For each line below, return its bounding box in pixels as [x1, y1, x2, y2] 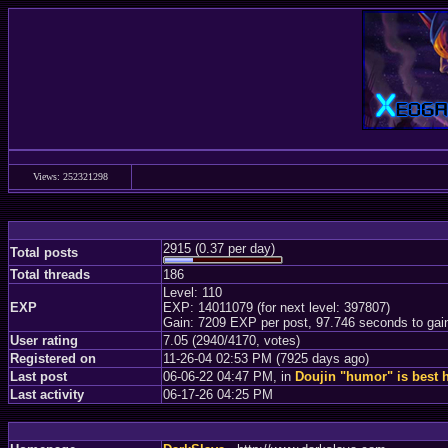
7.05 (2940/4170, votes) [163, 333, 300, 348]
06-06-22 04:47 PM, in [163, 369, 295, 384]
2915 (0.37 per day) [163, 241, 275, 256]
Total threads [10, 267, 90, 282]
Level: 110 [163, 285, 222, 300]
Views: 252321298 [32, 171, 108, 182]
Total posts [10, 245, 78, 260]
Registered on [10, 351, 96, 366]
